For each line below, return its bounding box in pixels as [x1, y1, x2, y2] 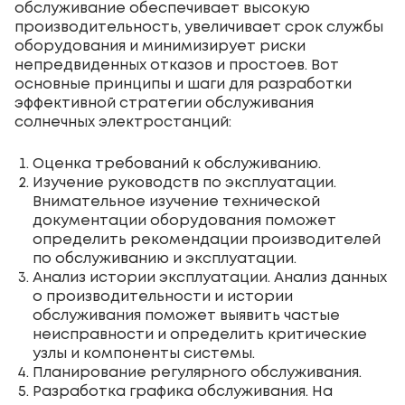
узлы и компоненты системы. [33, 346, 255, 361]
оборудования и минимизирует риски [14, 39, 306, 53]
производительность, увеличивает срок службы [14, 20, 383, 34]
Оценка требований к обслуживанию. [33, 156, 321, 171]
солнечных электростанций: [14, 115, 231, 129]
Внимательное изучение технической [33, 194, 320, 209]
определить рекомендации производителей [33, 232, 381, 247]
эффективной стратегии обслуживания [14, 96, 314, 110]
